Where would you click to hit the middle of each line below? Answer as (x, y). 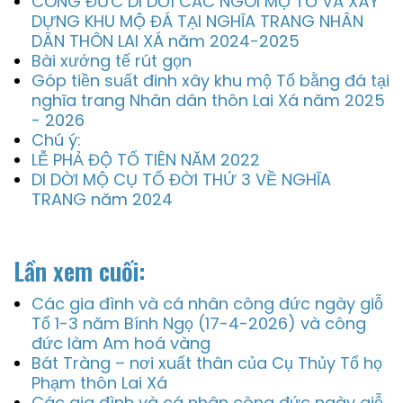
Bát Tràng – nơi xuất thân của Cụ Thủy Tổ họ (207, 363)
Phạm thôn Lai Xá (99, 383)
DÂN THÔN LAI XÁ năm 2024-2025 (166, 41)
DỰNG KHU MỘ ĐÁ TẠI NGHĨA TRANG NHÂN (197, 21)
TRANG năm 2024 (102, 199)
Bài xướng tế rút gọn (112, 61)
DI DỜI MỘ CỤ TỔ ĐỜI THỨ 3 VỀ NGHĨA (181, 179)
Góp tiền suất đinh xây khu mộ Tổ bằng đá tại (210, 81)
